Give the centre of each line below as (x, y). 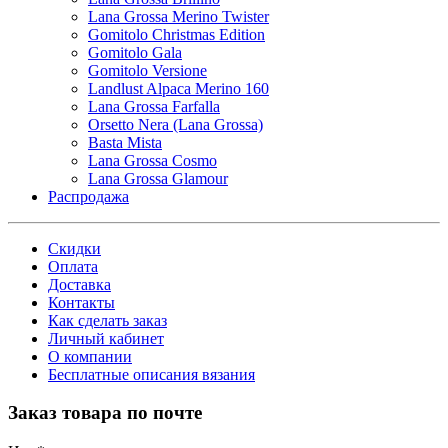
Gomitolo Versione (147, 70)
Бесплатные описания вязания (151, 374)
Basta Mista (125, 142)
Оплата (73, 266)
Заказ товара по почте (105, 413)
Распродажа (88, 196)
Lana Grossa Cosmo (152, 160)
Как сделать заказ (107, 320)
